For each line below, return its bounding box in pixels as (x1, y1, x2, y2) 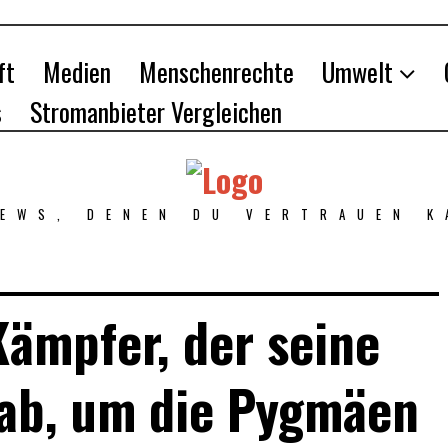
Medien (43, 52, 111, 91)
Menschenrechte (139, 52, 294, 91)
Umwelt (322, 52, 393, 91)
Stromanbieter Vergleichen (30, 92, 282, 131)
